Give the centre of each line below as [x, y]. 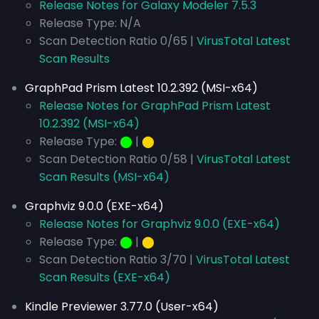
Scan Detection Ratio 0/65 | [118, 41]
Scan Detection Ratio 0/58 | [118, 159]
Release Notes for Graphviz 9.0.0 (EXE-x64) [159, 224]
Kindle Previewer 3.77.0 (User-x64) [122, 307]
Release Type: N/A [90, 23]
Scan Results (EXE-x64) [105, 277]
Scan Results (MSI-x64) [104, 177]
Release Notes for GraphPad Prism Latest [155, 106]
